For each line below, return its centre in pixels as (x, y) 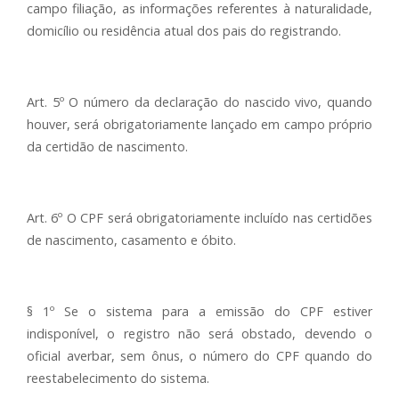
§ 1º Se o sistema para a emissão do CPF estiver (199, 311)
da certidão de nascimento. (107, 147)
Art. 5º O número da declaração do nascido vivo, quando (199, 102)
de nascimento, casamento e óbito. (131, 240)
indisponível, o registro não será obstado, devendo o (199, 334)
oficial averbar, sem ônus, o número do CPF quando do (199, 356)
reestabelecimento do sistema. (118, 378)
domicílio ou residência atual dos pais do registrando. (184, 31)
